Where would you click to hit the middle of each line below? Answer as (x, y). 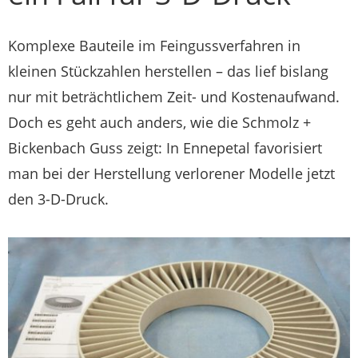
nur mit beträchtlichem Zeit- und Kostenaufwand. (174, 97)
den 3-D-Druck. (58, 199)
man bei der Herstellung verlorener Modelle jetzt (171, 173)
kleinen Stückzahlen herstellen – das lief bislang (168, 71)
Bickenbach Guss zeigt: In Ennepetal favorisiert (165, 148)
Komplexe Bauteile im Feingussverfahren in (154, 46)
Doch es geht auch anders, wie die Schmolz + (159, 122)
